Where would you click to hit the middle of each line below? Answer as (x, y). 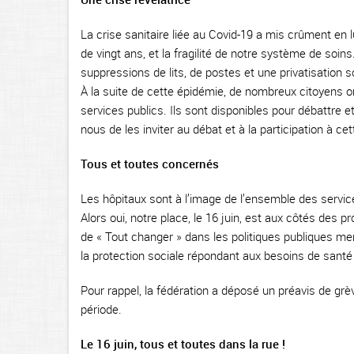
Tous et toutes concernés (150, 164)
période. (101, 309)
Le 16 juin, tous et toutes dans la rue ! (183, 344)
